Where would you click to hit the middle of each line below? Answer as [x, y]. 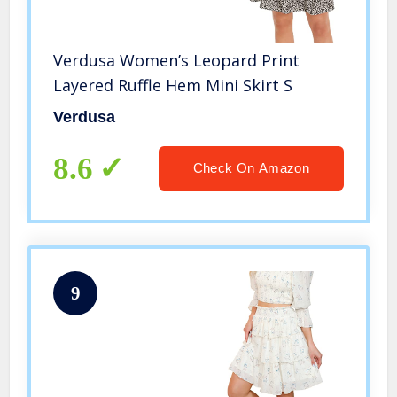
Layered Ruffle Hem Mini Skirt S [173, 86]
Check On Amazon [251, 168]
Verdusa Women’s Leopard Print [177, 61]
